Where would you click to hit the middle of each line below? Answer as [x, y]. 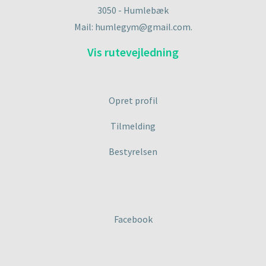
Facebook [133, 219]
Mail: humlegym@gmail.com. [133, 27]
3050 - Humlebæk [133, 10]
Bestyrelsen [133, 151]
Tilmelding [133, 126]
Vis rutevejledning [133, 52]
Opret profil [133, 100]
